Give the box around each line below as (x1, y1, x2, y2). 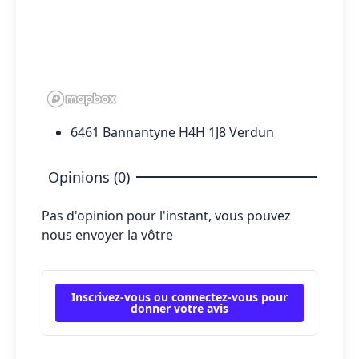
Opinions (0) (48, 167, 130, 187)
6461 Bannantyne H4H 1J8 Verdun (71, 123, 274, 141)
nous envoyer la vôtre (42, 225, 173, 244)
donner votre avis (131, 300, 228, 316)
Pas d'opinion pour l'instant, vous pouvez (42, 206, 291, 224)
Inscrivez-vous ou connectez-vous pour (71, 288, 288, 305)
